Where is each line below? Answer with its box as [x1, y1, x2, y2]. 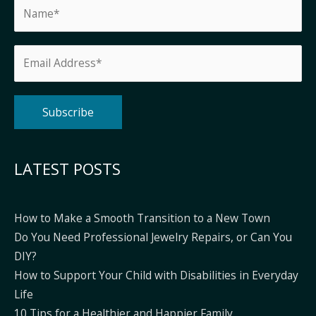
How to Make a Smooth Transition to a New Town [14, 210, 270, 226]
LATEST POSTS [14, 159, 121, 180]
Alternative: [14, 143, 73, 159]
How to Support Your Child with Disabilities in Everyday [14, 267, 298, 284]
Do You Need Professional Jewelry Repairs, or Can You [14, 229, 292, 245]
